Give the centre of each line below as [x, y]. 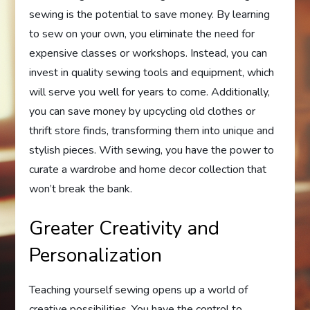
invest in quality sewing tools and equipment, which [152, 73]
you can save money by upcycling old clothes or [143, 111]
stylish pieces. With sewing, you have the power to [152, 150]
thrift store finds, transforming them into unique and [152, 131]
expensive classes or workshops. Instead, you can [148, 53]
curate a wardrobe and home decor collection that [148, 170]
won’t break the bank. [81, 189]
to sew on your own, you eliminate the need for [142, 34]
